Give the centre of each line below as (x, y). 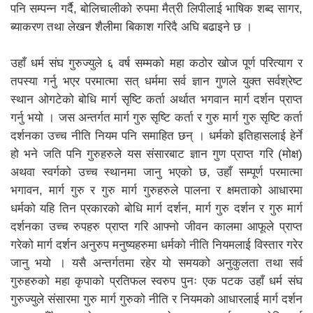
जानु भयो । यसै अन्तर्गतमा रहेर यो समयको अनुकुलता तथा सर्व (156, 263)
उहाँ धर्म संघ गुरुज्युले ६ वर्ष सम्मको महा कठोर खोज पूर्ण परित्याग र (156, 63)
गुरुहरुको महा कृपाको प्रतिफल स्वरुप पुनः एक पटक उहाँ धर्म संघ (156, 281)
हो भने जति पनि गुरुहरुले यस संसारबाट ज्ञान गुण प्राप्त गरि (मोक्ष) (156, 154)
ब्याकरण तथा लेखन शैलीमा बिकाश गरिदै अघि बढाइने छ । (131, 27)
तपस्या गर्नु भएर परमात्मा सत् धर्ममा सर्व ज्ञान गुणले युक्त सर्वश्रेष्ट (156, 81)
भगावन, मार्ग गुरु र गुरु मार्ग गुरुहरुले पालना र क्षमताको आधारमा (156, 190)
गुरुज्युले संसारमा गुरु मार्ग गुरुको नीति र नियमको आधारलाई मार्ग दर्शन (156, 299)
